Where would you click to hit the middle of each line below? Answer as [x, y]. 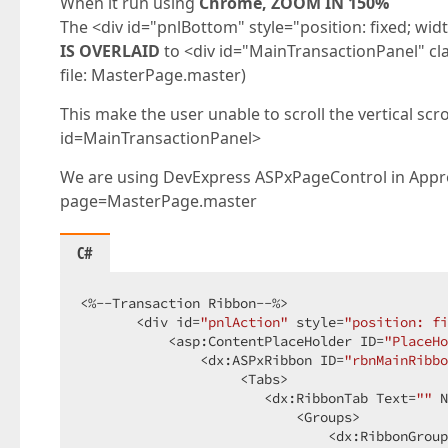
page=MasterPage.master [158, 201]
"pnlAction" [244, 322]
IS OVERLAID [110, 51]
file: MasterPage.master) [153, 75]
